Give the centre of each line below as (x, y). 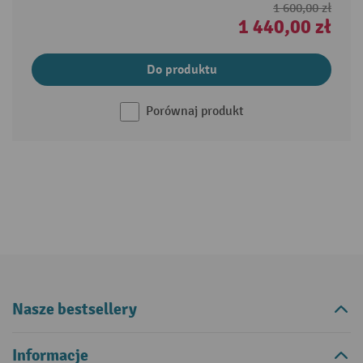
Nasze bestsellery (75, 309)
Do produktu (181, 69)
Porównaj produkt (194, 111)
